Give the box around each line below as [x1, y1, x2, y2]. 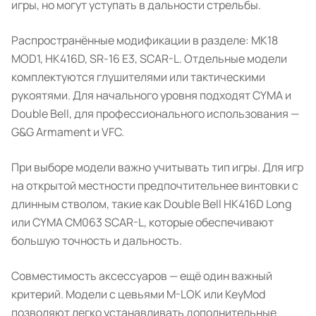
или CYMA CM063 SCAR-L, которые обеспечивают [11, 214, 274, 230]
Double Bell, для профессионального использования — [11, 106, 299, 121]
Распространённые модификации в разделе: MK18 [11, 32, 278, 48]
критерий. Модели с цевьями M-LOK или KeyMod [11, 286, 265, 302]
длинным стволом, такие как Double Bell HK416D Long [11, 196, 291, 212]
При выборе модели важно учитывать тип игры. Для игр [11, 159, 303, 175]
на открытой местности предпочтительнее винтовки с [11, 178, 298, 193]
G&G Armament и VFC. [11, 124, 124, 140]
